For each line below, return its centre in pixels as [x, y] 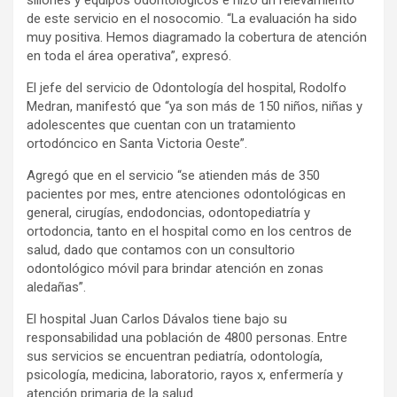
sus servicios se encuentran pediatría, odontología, [175, 356]
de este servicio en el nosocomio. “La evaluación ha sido [192, 18]
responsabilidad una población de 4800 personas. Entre [187, 337]
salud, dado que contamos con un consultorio [161, 249]
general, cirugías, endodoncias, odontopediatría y [168, 212]
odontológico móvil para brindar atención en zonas [175, 268]
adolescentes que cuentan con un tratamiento [161, 125]
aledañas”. [56, 287]
